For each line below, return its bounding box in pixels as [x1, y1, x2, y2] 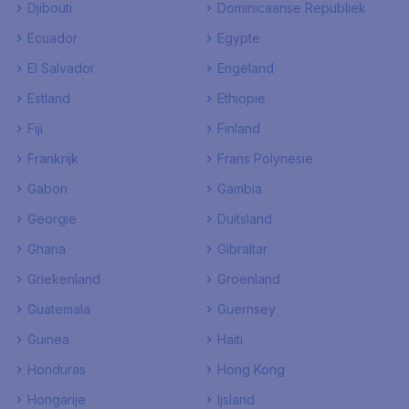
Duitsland [217, 211, 272, 226]
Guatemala [27, 301, 90, 317]
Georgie [27, 211, 77, 226]
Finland [217, 121, 260, 136]
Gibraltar [217, 241, 267, 257]
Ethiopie [217, 90, 266, 106]
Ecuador [27, 30, 78, 46]
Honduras [27, 362, 86, 377]
